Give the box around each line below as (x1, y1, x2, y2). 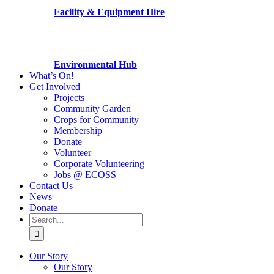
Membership (54, 125, 102, 136)
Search (29, 213, 55, 223)
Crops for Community (54, 114, 139, 125)
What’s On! (29, 70, 74, 81)
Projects (54, 92, 84, 103)
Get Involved (29, 81, 80, 92)
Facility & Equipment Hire (54, 7, 165, 17)
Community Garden (54, 103, 131, 114)
